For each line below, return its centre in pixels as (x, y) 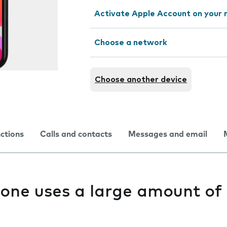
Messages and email (168, 134)
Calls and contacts (76, 134)
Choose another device (141, 80)
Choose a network (131, 43)
